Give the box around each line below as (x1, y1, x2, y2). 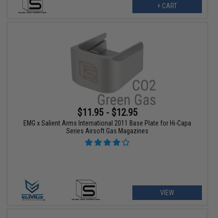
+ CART (157, 1, 177, 10)
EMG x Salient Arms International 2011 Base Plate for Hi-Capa (23, 119, 192, 127)
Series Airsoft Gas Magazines (66, 127, 149, 135)
